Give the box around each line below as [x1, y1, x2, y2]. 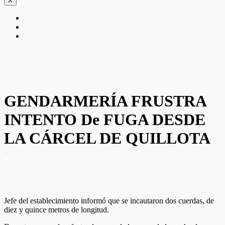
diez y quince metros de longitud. [4, 205, 109, 214]
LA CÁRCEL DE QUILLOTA [4, 129, 210, 147]
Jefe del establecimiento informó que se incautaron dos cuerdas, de [4, 196, 214, 205]
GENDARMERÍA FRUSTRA [4, 91, 206, 110]
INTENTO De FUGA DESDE [4, 110, 205, 129]
